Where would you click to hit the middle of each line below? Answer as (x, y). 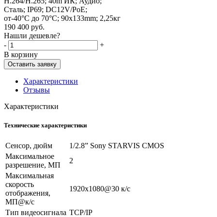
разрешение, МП (33, 165)
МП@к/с (20, 201)
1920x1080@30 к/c (100, 188)
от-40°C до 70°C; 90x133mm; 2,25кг (62, 18)
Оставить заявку (32, 64)
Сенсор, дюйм (29, 145)
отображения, (28, 193)
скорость (20, 184)
